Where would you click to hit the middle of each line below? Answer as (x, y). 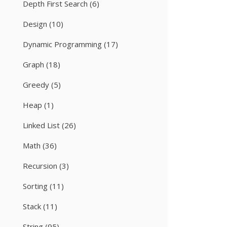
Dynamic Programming (62, 44)
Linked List (41, 125)
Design (35, 24)
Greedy (36, 85)
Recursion (40, 166)
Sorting (35, 186)
